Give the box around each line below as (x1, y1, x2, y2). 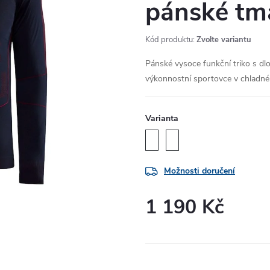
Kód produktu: (145, 34, 195, 45)
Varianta (145, 113, 178, 124)
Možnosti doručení (164, 165, 235, 177)
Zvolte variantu (196, 34, 251, 45)
